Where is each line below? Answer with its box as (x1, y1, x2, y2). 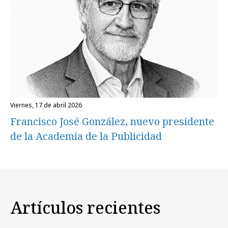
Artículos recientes (10, 196, 160, 218)
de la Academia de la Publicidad (10, 129, 162, 143)
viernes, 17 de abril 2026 (14, 100, 82, 109)
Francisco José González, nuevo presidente (10, 114, 214, 128)
